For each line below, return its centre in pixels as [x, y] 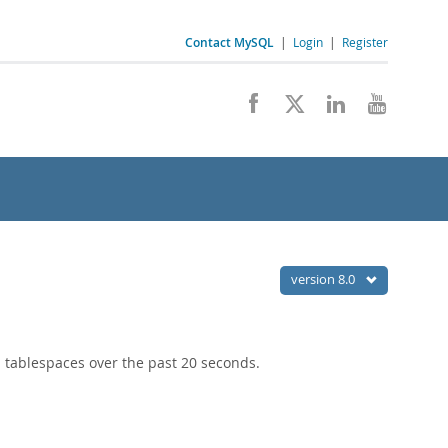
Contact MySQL [229, 42]
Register [365, 42]
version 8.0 [324, 279]
